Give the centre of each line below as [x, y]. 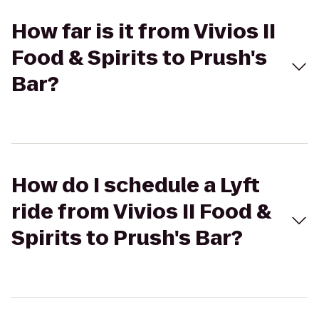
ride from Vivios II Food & [141, 212]
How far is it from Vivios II [143, 32]
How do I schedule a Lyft [136, 185]
